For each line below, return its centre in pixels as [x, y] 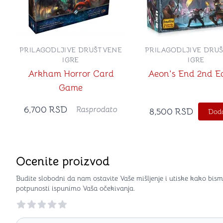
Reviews [30, 199]
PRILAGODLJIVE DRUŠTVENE [71, 50]
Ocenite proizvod [63, 161]
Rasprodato [97, 110]
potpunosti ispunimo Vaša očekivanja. [75, 188]
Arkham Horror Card [71, 74]
